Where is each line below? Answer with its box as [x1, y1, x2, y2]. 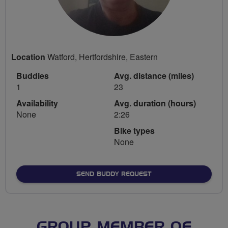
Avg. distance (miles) [114, 69, 194, 81]
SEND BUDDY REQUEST [76, 170, 151, 177]
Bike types [114, 124, 155, 136]
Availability [16, 97, 58, 109]
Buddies [16, 69, 49, 81]
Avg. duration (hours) [114, 97, 196, 109]
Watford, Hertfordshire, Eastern [45, 50, 158, 63]
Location [11, 50, 45, 63]
